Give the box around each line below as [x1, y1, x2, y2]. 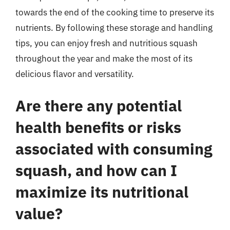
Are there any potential [15, 95, 182, 116]
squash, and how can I [15, 160, 177, 180]
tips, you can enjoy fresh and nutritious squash [15, 37, 198, 49]
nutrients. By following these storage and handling [15, 22, 213, 33]
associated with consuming [15, 138, 213, 159]
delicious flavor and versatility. [15, 68, 134, 80]
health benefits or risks [15, 117, 181, 137]
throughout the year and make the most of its [15, 53, 193, 64]
